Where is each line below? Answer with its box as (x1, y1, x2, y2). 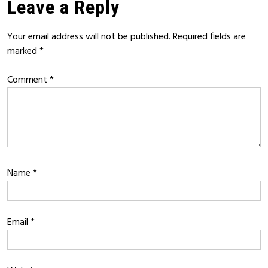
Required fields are (173, 29, 246, 45)
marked (7, 44, 39, 59)
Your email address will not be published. (7, 29, 170, 45)
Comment (7, 72, 50, 88)
